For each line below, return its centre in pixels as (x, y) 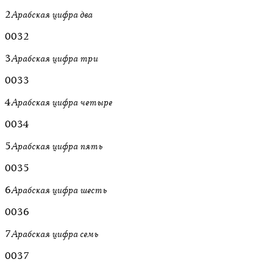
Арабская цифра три (55, 58)
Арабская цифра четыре (62, 102)
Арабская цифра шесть (59, 190)
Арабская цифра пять (57, 146)
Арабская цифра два (52, 14)
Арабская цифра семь (55, 234)
